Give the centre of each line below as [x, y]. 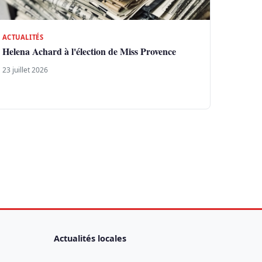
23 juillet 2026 [25, 70]
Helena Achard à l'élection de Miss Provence [89, 51]
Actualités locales [90, 239]
